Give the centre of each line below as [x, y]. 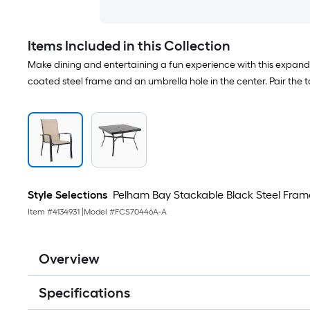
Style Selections [67, 195]
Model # [99, 212]
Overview [69, 259]
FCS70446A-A [141, 212]
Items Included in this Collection [129, 46]
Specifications [84, 293]
